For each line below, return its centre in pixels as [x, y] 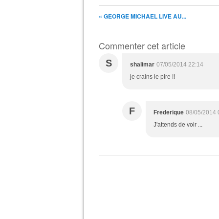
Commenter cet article [142, 45]
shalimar [142, 65]
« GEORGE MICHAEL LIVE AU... [142, 16]
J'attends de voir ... [178, 125]
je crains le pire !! [153, 77]
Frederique [169, 112]
